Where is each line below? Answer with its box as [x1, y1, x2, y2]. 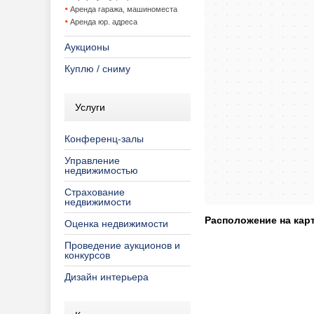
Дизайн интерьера [64, 271, 149, 282]
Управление [64, 155, 120, 166]
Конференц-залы [64, 133, 144, 144]
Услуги [75, 102, 105, 113]
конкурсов [64, 250, 110, 261]
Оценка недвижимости [64, 218, 168, 229]
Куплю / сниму [64, 63, 130, 74]
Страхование [64, 186, 125, 198]
